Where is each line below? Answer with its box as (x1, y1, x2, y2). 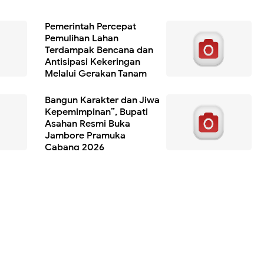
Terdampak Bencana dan (44, 44, 153, 56)
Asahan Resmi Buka (44, 117, 130, 130)
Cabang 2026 (44, 141, 104, 153)
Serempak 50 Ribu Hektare (44, 79, 163, 91)
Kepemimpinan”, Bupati (44, 105, 148, 118)
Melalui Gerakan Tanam (44, 67, 147, 80)
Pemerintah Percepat (44, 20, 136, 32)
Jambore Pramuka (44, 129, 126, 141)
